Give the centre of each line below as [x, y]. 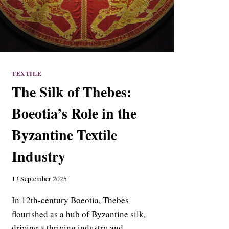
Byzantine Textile [64, 134]
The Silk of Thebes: [72, 91]
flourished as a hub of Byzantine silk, [79, 214]
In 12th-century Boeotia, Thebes [70, 200]
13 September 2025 [39, 179]
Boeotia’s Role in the [74, 113]
